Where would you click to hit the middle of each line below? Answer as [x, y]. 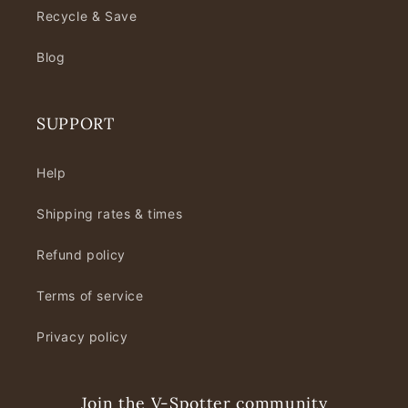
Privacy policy [82, 337]
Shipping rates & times [110, 214]
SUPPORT [76, 124]
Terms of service [90, 296]
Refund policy [81, 255]
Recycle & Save [87, 16]
